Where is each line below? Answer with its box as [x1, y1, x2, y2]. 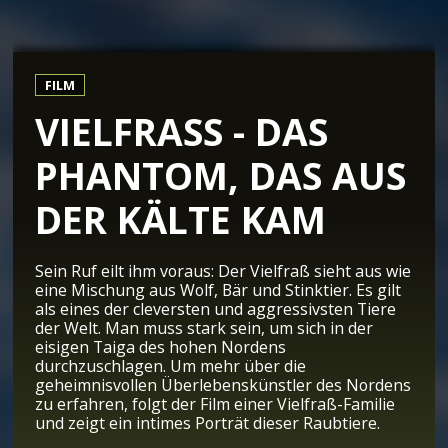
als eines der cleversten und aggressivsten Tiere [35, 298, 397, 321]
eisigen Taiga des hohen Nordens [35, 336, 287, 359]
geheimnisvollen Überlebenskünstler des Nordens [35, 374, 412, 397]
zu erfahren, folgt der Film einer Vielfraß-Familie [35, 393, 396, 416]
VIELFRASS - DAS [35, 105, 329, 157]
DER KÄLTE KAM [35, 193, 327, 245]
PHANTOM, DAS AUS [35, 149, 407, 201]
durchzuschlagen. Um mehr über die [35, 355, 307, 378]
